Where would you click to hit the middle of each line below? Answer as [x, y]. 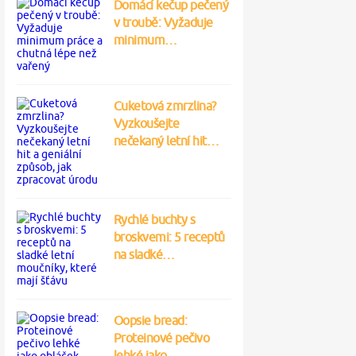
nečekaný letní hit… [166, 141]
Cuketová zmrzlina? [164, 106]
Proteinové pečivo [161, 338]
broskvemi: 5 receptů [169, 237]
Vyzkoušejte [146, 123]
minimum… [145, 40]
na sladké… [144, 254]
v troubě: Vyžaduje [163, 22]
